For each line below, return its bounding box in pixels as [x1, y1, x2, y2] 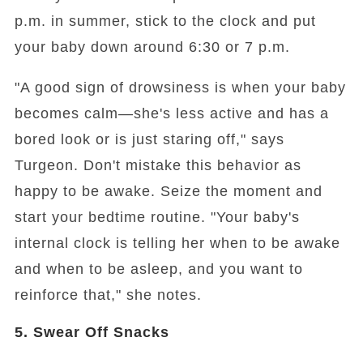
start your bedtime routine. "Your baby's [14, 209, 300, 226]
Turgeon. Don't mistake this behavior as [14, 157, 301, 174]
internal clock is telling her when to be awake [14, 235, 340, 252]
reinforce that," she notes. [14, 287, 202, 304]
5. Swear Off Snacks [14, 324, 169, 341]
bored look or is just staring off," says [14, 131, 284, 148]
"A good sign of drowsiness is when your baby [14, 79, 346, 96]
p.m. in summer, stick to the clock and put [14, 13, 316, 30]
